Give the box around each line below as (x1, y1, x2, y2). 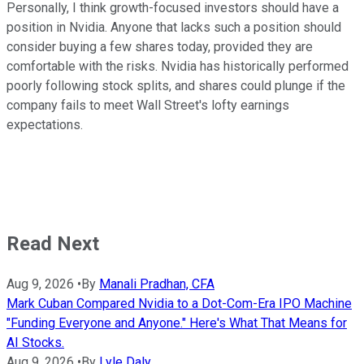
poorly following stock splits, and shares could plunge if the (6, 78, 345, 94)
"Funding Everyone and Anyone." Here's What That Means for (6, 315, 347, 331)
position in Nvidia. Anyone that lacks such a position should (6, 19, 341, 36)
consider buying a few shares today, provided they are (6, 39, 313, 55)
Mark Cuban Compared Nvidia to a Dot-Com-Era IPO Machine (6, 296, 352, 312)
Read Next (6, 232, 99, 256)
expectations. (6, 117, 83, 133)
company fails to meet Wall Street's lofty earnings (6, 97, 289, 114)
